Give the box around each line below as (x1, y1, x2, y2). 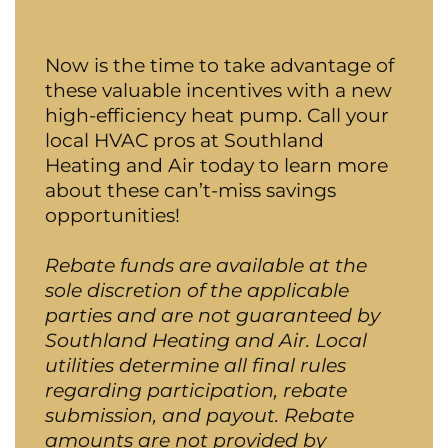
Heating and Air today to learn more (45, 152, 388, 177)
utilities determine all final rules (45, 352, 346, 377)
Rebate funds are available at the (45, 252, 367, 277)
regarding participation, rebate (45, 377, 347, 402)
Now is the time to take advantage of (45, 52, 394, 77)
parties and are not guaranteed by (45, 302, 380, 327)
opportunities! (45, 202, 180, 227)
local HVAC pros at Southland (45, 127, 324, 152)
